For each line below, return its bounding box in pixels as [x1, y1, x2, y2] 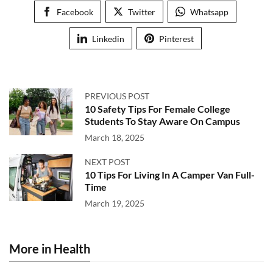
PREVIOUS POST [85, 91, 149, 101]
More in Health [9, 241, 90, 256]
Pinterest [158, 34, 194, 44]
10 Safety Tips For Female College [85, 103, 230, 115]
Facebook [57, 7, 93, 17]
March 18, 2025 [85, 132, 144, 143]
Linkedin [91, 34, 124, 44]
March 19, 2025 [85, 198, 144, 208]
